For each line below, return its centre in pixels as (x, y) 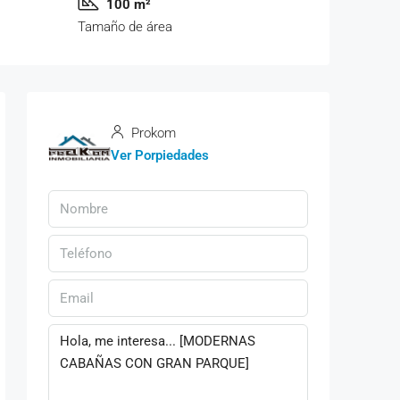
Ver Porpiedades (160, 155)
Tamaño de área (125, 26)
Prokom (152, 133)
